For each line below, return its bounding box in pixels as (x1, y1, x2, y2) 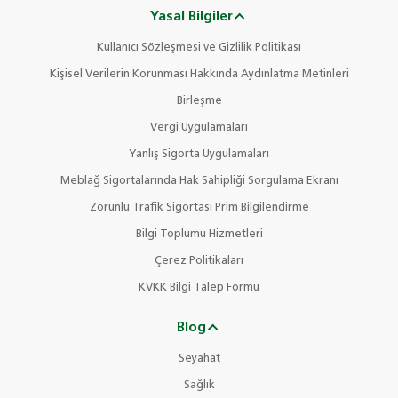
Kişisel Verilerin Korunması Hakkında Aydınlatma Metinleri (49, 69, 349, 80)
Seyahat (178, 354, 220, 364)
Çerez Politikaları (155, 256, 243, 267)
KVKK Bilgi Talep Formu (139, 283, 259, 293)
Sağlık (183, 380, 215, 391)
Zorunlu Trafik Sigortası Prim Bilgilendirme (89, 203, 309, 213)
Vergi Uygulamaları (150, 123, 248, 133)
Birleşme (176, 96, 222, 107)
